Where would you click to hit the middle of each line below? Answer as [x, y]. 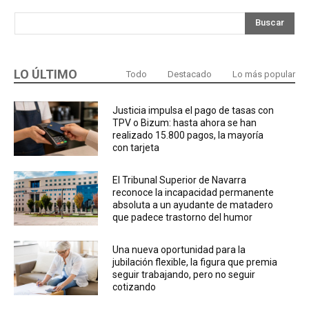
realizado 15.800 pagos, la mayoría [188, 135]
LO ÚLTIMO [46, 74]
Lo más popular [264, 74]
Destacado [190, 74]
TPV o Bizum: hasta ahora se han [184, 122]
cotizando [134, 287]
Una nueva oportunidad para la [179, 249]
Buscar [270, 23]
